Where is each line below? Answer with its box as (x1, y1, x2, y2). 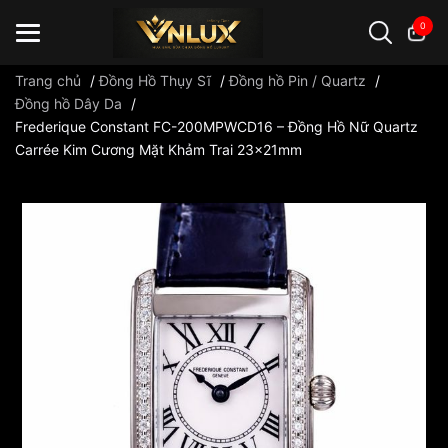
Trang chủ (15, 72, 81, 89)
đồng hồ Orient (222, 127, 304, 142)
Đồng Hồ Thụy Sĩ (99, 72, 211, 89)
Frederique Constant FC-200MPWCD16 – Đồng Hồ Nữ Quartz (15, 118, 418, 135)
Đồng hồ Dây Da (15, 95, 122, 112)
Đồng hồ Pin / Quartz (229, 72, 366, 89)
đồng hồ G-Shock (115, 127, 214, 142)
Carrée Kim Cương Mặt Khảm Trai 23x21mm (15, 141, 302, 158)
